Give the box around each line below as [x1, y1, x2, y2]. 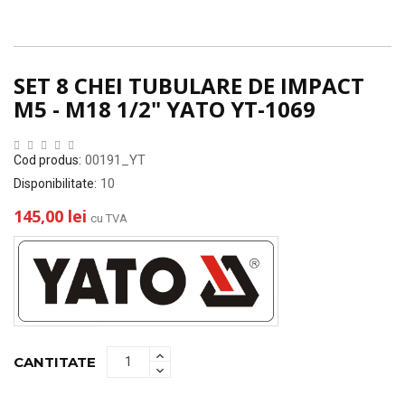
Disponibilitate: [14, 175, 97, 191]
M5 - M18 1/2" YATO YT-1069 [14, 93, 316, 124]
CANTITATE [14, 353, 96, 371]
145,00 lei [14, 204, 87, 227]
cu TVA [90, 211, 127, 225]
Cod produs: [14, 152, 81, 167]
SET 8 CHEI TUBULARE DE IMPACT [14, 70, 364, 100]
